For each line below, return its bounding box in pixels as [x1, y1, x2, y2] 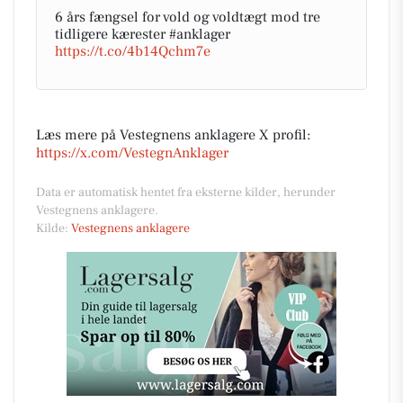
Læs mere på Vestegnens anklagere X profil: [36, 126, 310, 144]
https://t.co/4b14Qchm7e [55, 42, 210, 60]
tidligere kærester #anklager [55, 25, 230, 43]
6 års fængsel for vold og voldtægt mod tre [55, 8, 320, 26]
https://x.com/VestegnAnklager [36, 144, 228, 162]
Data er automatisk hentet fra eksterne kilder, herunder [36, 184, 336, 201]
